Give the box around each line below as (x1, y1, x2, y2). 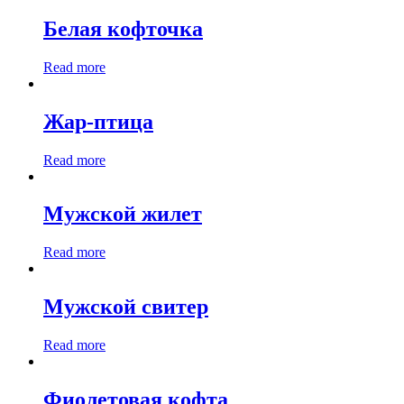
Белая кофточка (43, 16, 203, 41)
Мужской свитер (43, 295, 208, 319)
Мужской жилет (43, 202, 202, 226)
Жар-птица (43, 109, 153, 133)
